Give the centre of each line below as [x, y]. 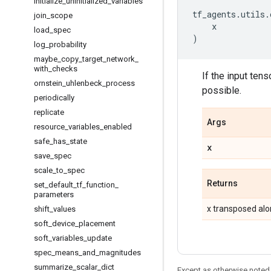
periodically [54, 98]
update [100, 238]
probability [68, 44]
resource [49, 127]
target [93, 59]
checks [65, 69]
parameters [54, 194]
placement [97, 224]
